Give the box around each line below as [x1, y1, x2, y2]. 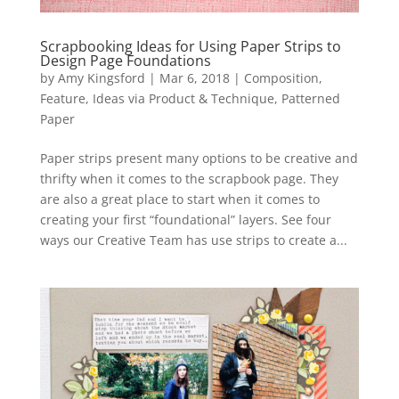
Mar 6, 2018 [159, 69, 230, 87]
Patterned [281, 90, 340, 108]
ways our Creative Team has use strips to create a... [39, 232, 347, 249]
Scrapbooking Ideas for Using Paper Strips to [39, 37, 341, 57]
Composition [243, 69, 319, 87]
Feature [39, 90, 85, 108]
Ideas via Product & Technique [92, 90, 274, 108]
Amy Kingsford [57, 69, 145, 87]
